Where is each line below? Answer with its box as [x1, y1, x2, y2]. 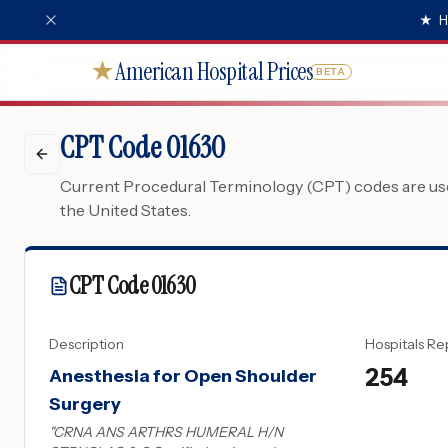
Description [49, 335, 124, 353]
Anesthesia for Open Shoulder [49, 365, 317, 387]
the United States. [60, 200, 192, 220]
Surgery [49, 393, 121, 415]
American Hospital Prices [115, 56, 313, 87]
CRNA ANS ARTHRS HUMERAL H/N [53, 423, 283, 441]
